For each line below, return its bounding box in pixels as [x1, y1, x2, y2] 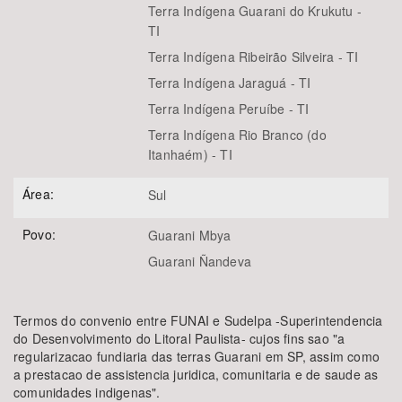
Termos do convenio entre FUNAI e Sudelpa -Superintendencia [13, 311, 383, 330]
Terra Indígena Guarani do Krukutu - [148, 2, 362, 21]
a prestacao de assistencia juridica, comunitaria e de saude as [13, 365, 379, 384]
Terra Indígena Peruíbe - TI [148, 100, 310, 118]
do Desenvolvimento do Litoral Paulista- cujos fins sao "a [13, 329, 345, 348]
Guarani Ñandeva [148, 252, 251, 271]
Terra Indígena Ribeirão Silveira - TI [148, 48, 359, 66]
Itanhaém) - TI [148, 145, 232, 164]
